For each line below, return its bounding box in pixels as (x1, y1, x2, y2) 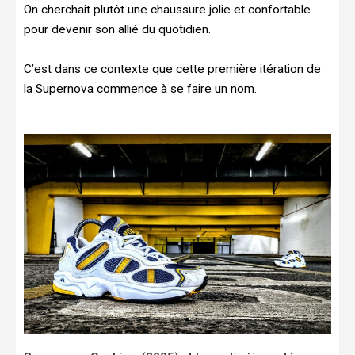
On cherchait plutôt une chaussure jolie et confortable (24, 2, 311, 17)
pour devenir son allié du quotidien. (24, 21, 214, 36)
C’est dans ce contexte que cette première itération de (24, 61, 321, 76)
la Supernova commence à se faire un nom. (24, 81, 257, 96)
